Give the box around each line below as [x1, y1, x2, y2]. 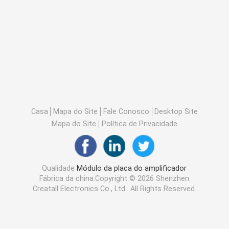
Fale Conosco [103, 107, 149, 116]
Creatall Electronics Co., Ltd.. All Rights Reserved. [32, 185, 196, 193]
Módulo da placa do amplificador [77, 164, 187, 173]
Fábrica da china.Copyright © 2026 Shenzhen [39, 174, 190, 183]
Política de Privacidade [101, 120, 177, 128]
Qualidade [42, 164, 77, 173]
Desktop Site [154, 107, 198, 116]
